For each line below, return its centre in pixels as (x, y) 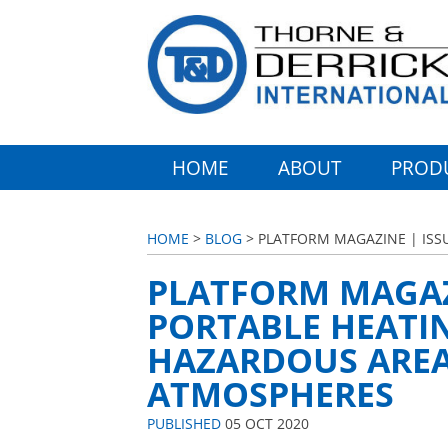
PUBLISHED (184, 424)
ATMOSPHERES (270, 393)
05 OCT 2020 (265, 424)
